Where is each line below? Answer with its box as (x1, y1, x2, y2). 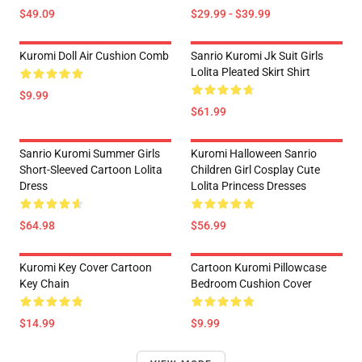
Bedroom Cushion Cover (191, 277, 312, 291)
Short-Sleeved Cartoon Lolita (19, 163, 162, 177)
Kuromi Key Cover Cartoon (19, 261, 152, 275)
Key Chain (19, 277, 69, 291)
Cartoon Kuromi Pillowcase (191, 261, 326, 275)
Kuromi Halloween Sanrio (191, 147, 317, 161)
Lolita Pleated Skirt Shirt (191, 65, 310, 79)
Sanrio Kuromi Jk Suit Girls (191, 49, 323, 63)
